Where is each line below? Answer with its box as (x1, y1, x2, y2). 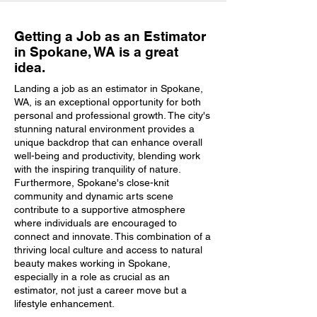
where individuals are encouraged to (14, 217, 177, 229)
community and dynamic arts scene (14, 190, 173, 202)
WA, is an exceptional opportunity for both (14, 96, 201, 108)
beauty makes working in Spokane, (14, 258, 171, 269)
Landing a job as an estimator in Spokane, (14, 83, 203, 94)
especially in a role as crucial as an (14, 271, 170, 282)
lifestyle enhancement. (14, 298, 115, 309)
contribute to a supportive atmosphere (14, 204, 185, 215)
